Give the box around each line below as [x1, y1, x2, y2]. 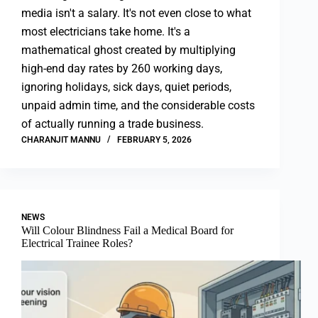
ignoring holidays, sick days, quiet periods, [21, 80, 231, 94]
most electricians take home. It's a [21, 25, 190, 39]
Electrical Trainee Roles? [21, 237, 136, 250]
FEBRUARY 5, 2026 [117, 135, 192, 146]
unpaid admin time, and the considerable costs [21, 99, 255, 113]
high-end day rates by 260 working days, [21, 62, 222, 76]
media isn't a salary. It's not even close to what [21, 6, 251, 21]
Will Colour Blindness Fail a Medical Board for [21, 224, 234, 237]
